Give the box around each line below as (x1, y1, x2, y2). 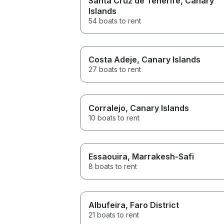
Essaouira (88, 151, 127, 161)
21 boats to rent (88, 210, 139, 219)
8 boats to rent (88, 161, 137, 170)
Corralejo (88, 102, 125, 113)
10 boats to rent (88, 113, 139, 122)
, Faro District (125, 199, 179, 210)
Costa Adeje (88, 54, 137, 64)
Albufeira (88, 199, 125, 210)
